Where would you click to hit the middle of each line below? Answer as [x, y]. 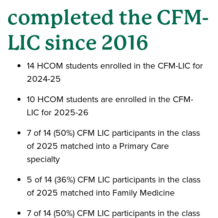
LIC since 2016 [78, 43]
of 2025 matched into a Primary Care [98, 146]
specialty [43, 159]
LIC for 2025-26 [58, 112]
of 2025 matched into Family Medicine [101, 193]
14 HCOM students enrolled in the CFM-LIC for [115, 66]
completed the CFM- [108, 17]
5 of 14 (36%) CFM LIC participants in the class [114, 180]
